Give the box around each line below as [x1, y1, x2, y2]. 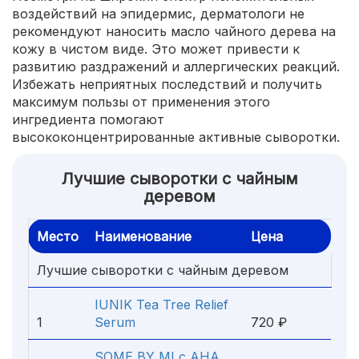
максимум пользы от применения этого [12, 94, 270, 110]
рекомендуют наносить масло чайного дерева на [12, 23, 336, 39]
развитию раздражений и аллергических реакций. [12, 58, 340, 75]
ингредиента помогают [12, 111, 164, 127]
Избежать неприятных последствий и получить [12, 76, 322, 92]
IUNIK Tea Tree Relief [95, 296, 228, 313]
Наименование [95, 228, 192, 244]
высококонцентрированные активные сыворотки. [12, 129, 340, 145]
